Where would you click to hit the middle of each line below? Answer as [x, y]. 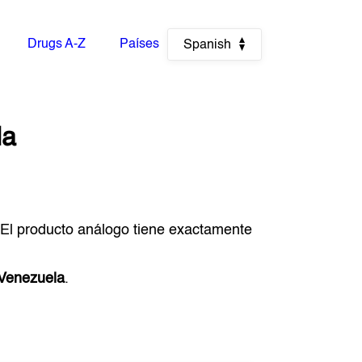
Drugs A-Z [57, 44]
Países [139, 44]
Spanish [207, 45]
